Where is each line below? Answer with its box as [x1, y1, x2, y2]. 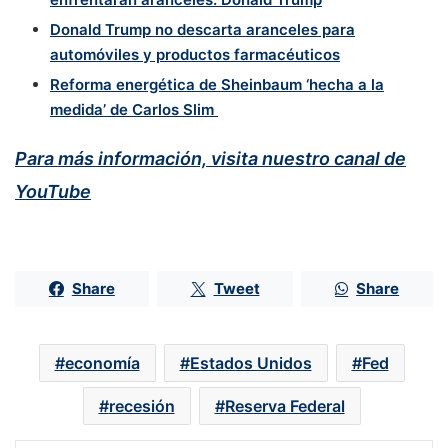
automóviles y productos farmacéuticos [50, 45, 340, 65]
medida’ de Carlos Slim [50, 100, 218, 120]
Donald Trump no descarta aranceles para [50, 20, 355, 40]
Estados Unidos [189, 352, 312, 373]
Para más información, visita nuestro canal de [15, 148, 406, 170]
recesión [108, 395, 175, 416]
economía [64, 352, 140, 373]
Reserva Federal [224, 395, 345, 416]
